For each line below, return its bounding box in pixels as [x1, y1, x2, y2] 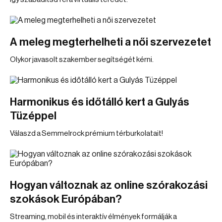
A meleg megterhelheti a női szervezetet [10, 37, 211, 48]
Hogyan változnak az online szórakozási [10, 180, 208, 191]
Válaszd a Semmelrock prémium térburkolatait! [10, 130, 163, 137]
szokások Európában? [10, 194, 122, 205]
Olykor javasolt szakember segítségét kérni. [10, 56, 154, 63]
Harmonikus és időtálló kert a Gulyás [10, 97, 189, 108]
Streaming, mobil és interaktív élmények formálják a [10, 213, 177, 221]
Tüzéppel [10, 111, 56, 121]
